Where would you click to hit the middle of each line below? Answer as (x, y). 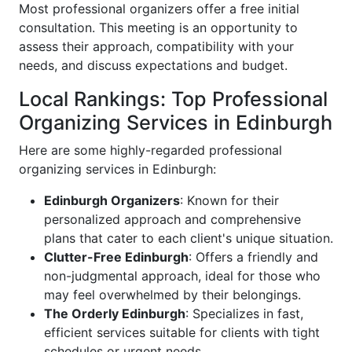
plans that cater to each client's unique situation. (189, 238)
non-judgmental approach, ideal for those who (182, 276)
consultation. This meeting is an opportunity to (158, 28)
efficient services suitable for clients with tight (182, 333)
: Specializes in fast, (244, 314)
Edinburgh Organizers (112, 201)
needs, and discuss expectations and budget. (153, 66)
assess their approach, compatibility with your (156, 47)
